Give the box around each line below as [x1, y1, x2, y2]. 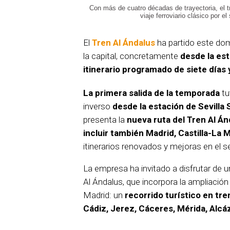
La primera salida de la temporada [83, 88, 220, 99]
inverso [83, 101, 112, 112]
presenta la [83, 114, 127, 125]
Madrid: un [83, 190, 123, 201]
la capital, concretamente [83, 51, 180, 62]
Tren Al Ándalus [92, 37, 155, 48]
